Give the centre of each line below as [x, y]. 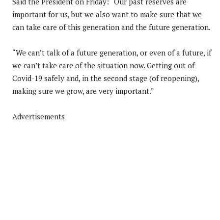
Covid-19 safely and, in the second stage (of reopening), [106, 78]
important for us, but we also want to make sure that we [107, 14]
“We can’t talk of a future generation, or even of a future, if [112, 52]
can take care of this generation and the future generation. [111, 27]
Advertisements [39, 116]
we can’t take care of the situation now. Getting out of [103, 65]
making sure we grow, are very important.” [83, 91]
